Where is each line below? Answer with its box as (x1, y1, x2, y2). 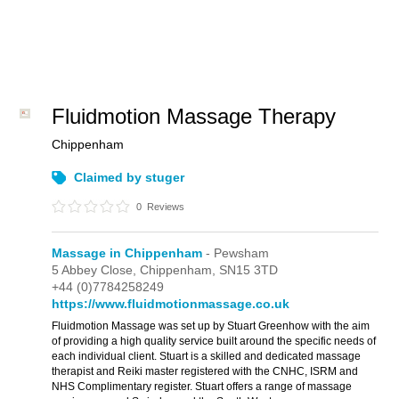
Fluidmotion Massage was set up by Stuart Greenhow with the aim (52, 320, 370, 332)
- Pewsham (202, 246, 270, 260)
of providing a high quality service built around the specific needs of (52, 335, 377, 347)
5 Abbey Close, (52, 263, 141, 277)
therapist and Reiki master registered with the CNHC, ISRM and (52, 365, 359, 378)
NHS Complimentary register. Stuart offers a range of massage (52, 380, 353, 393)
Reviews (144, 201, 185, 212)
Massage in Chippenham (52, 246, 203, 260)
